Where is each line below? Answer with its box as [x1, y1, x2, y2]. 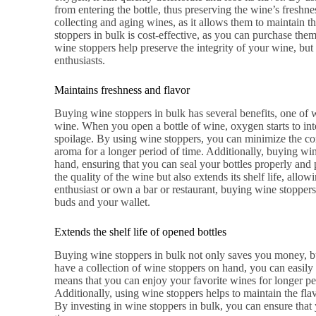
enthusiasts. [54, 54, 106, 67]
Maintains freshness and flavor [54, 84, 190, 97]
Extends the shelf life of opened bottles [54, 225, 227, 238]
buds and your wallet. [54, 195, 151, 208]
